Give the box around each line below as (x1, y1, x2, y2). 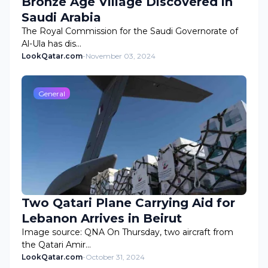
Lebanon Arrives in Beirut (22, 211, 182, 226)
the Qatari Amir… (22, 239, 91, 250)
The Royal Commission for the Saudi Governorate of (22, 26, 238, 36)
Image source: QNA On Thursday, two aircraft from (22, 227, 233, 237)
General (38, 89, 65, 98)
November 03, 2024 (86, 51, 156, 60)
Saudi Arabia (22, 10, 101, 25)
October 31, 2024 (86, 252, 145, 261)
